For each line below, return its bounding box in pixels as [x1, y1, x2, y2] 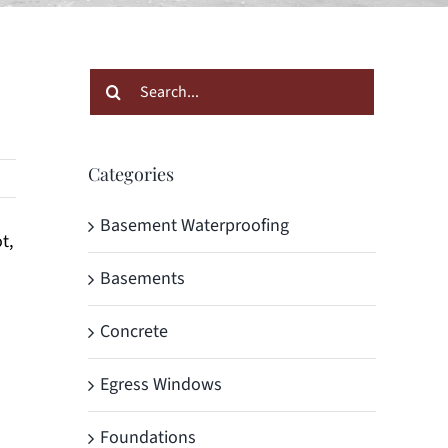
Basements [100, 265, 185, 291]
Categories [88, 161, 174, 186]
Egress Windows [100, 371, 222, 397]
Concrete [100, 318, 168, 344]
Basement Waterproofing [100, 212, 289, 238]
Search [87, 68, 139, 94]
